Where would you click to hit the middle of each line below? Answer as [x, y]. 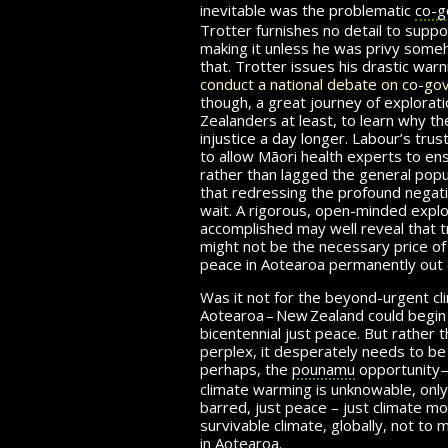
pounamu [323, 368]
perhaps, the [246, 368]
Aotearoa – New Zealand [282, 314]
